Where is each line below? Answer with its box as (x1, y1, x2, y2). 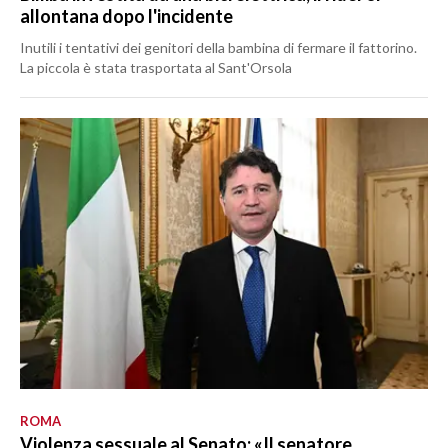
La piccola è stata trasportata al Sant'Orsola (20, 59, 292, 77)
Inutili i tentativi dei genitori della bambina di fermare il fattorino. (20, 39, 417, 57)
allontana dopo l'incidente (20, 5, 233, 28)
